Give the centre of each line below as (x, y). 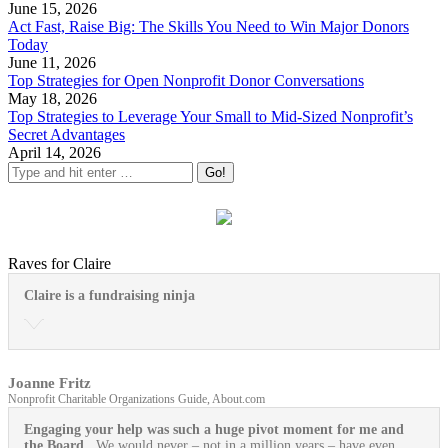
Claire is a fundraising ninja (109, 296)
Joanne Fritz (49, 383)
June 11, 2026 (52, 63)
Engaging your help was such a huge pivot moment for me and (214, 430)
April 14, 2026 (54, 153)
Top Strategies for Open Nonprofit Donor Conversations (186, 81)
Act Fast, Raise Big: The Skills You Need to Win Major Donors (208, 27)
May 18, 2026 (52, 99)
